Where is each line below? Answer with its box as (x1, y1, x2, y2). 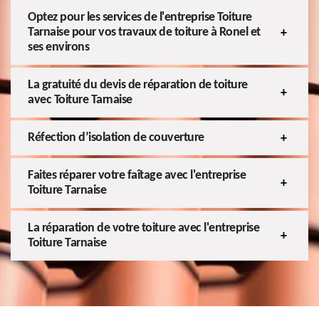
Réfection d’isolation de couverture (28, 131, 204, 145)
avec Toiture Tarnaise (28, 93, 132, 108)
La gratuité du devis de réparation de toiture (28, 78, 248, 93)
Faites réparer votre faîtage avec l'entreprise (28, 169, 246, 183)
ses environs (28, 41, 89, 55)
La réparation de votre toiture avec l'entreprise (28, 221, 259, 236)
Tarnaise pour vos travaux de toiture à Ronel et (28, 26, 261, 40)
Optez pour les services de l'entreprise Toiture (28, 11, 252, 25)
